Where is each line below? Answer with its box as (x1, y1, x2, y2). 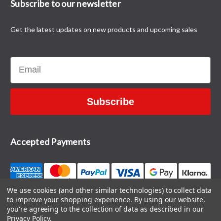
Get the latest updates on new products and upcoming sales (10, 25, 197, 34)
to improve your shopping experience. (7, 195, 135, 204)
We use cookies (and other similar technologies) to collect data (7, 185, 212, 195)
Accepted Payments (10, 136, 91, 147)
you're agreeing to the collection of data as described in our (7, 204, 204, 214)
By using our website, (134, 195, 206, 204)
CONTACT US (88, 203, 133, 212)
